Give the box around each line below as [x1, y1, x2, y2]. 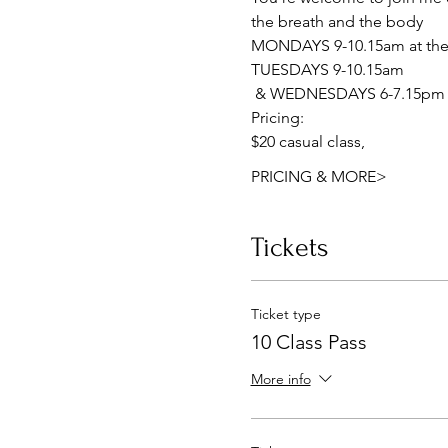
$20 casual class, [250, 131, 369, 151]
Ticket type [250, 304, 321, 323]
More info [250, 370, 311, 389]
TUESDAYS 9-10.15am [250, 59, 404, 79]
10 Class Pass [250, 329, 367, 354]
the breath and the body [250, 11, 423, 31]
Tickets [250, 231, 329, 263]
